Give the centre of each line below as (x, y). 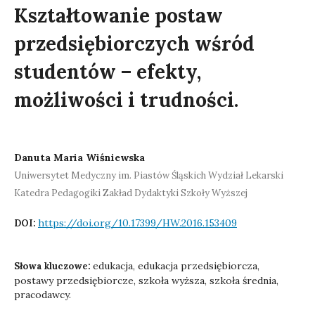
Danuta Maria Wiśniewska (79, 157)
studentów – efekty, (108, 72)
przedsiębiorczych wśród (134, 44)
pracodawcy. (43, 295)
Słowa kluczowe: (53, 266)
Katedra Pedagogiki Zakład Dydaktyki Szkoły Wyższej (131, 193)
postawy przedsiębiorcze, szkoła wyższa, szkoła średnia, (146, 281)
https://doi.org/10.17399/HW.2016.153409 (137, 223)
